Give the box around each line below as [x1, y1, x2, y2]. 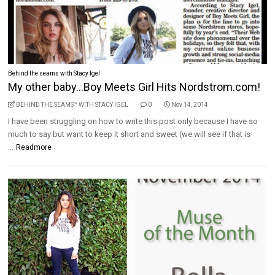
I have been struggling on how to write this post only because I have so [8, 117, 258, 126]
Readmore [16, 143, 52, 152]
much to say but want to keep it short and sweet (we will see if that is [8, 130, 251, 139]
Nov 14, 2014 [171, 101, 209, 108]
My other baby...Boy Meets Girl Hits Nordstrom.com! [8, 80, 261, 93]
